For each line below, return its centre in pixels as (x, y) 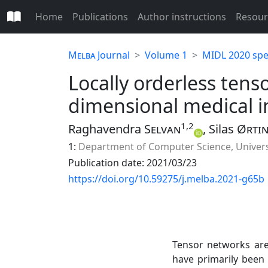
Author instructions (182, 17)
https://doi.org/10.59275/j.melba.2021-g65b (166, 179)
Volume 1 (166, 55)
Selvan (162, 129)
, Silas (220, 129)
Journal (112, 55)
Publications (100, 17)
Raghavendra (106, 129)
